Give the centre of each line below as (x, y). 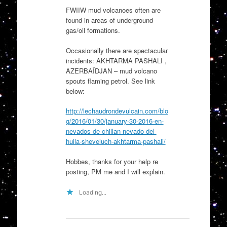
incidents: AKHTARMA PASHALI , (116, 60)
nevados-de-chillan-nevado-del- (111, 131)
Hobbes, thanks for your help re (112, 161)
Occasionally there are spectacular (117, 50)
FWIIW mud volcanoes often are (113, 10)
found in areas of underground (109, 20)
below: (75, 91)
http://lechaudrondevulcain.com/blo (117, 111)
